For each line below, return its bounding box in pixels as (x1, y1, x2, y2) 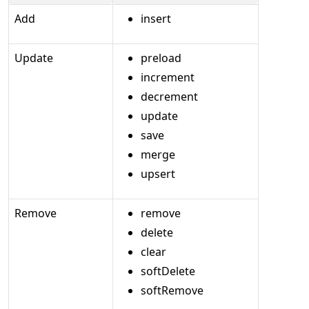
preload (141, 50, 181, 66)
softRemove (141, 283, 203, 298)
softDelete (141, 263, 195, 279)
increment (141, 70, 195, 85)
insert (141, 11, 171, 26)
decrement (141, 89, 198, 104)
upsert (141, 166, 175, 181)
